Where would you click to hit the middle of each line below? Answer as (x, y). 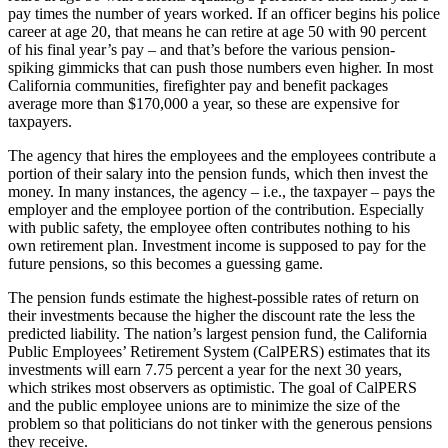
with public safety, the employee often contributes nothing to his (209, 227)
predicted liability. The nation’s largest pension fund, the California (217, 333)
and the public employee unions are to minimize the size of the (204, 405)
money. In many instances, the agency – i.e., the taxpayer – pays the (221, 191)
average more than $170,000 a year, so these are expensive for (203, 103)
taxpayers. (40, 121)
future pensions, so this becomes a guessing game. (165, 263)
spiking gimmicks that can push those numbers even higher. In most (220, 67)
